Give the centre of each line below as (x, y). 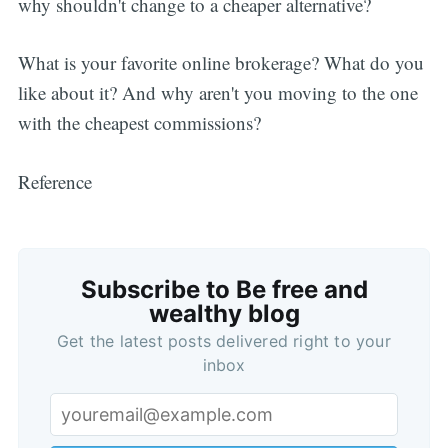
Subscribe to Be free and (224, 290)
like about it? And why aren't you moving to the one (217, 93)
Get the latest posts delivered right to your (224, 341)
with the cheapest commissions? (139, 123)
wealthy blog (224, 314)
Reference (54, 181)
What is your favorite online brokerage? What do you (220, 63)
